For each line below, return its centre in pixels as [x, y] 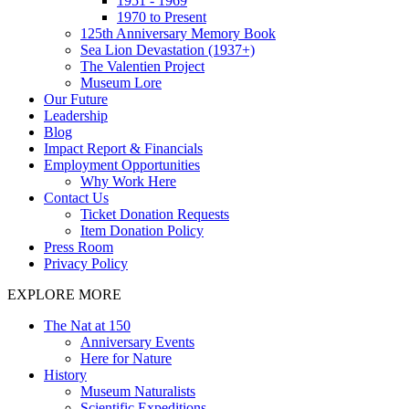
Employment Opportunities [122, 164]
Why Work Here [128, 181]
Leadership [76, 115]
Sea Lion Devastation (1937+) [168, 49]
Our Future [76, 99]
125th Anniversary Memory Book [178, 33]
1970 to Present [162, 16]
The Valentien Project [142, 66]
